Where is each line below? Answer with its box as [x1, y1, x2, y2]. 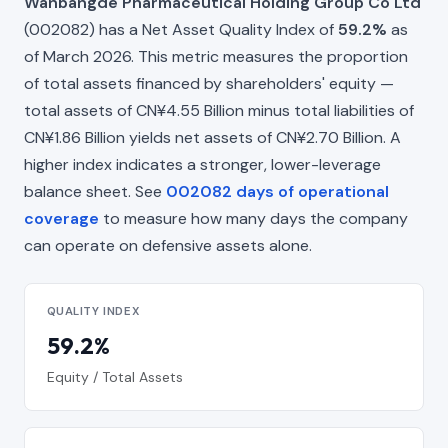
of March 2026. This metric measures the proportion [24, 45, 408, 67]
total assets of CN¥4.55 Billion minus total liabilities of [24, 99, 414, 121]
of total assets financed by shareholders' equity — [24, 72, 394, 94]
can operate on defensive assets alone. [24, 234, 312, 256]
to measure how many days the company [99, 207, 408, 229]
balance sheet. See [24, 180, 166, 202]
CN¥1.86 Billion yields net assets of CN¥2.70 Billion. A [24, 126, 401, 148]
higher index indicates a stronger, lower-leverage [24, 153, 381, 175]
